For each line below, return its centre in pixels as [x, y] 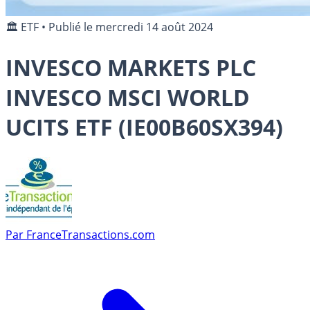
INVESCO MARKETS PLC [131, 68]
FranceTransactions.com [91, 234]
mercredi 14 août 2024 [154, 27]
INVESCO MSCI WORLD [128, 98]
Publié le [72, 27]
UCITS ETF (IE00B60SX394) [144, 127]
